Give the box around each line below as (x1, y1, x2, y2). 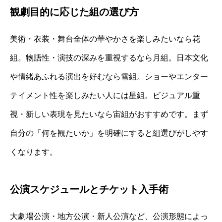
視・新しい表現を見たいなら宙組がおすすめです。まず (10, 110, 208, 119)
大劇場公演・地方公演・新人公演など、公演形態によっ (10, 212, 208, 221)
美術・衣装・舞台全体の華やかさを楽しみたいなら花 (10, 35, 200, 44)
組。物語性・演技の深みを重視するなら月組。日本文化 (10, 54, 208, 62)
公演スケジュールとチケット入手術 (10, 184, 168, 195)
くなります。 (10, 148, 57, 157)
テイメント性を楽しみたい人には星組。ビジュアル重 (10, 91, 200, 100)
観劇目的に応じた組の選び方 (10, 6, 139, 18)
